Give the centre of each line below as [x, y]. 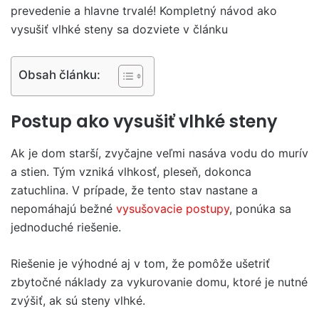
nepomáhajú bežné [63, 208]
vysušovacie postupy [173, 208]
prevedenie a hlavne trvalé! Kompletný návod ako [144, 11]
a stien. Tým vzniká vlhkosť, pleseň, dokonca [131, 171]
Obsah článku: [59, 74]
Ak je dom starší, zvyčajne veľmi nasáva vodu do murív [159, 153]
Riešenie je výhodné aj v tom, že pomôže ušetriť [140, 263]
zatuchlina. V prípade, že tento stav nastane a [134, 190]
